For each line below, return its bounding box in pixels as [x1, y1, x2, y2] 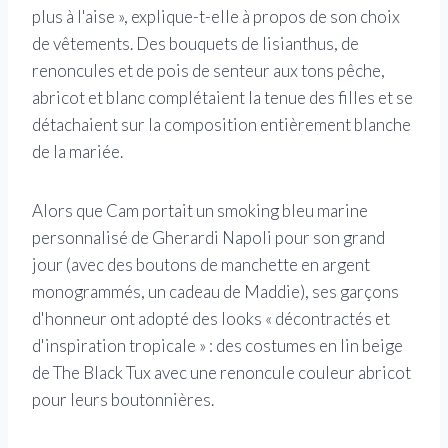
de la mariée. [32, 141, 123, 163]
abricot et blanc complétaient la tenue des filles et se [32, 87, 413, 109]
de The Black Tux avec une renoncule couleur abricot [32, 362, 411, 384]
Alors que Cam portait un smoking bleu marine [32, 200, 368, 222]
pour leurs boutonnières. [32, 389, 214, 411]
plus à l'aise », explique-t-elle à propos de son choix [32, 6, 400, 28]
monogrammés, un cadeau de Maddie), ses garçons [32, 281, 399, 303]
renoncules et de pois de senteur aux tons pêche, [32, 60, 385, 82]
